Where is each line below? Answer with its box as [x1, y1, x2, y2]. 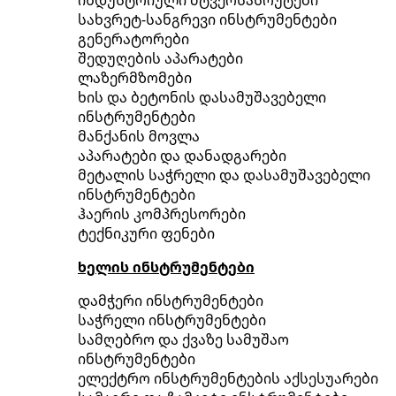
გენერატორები [78, 28, 189, 49]
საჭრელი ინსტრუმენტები [78, 309, 266, 330]
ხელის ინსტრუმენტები [78, 256, 255, 277]
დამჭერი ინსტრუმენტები [78, 290, 263, 310]
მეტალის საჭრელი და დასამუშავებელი [78, 164, 370, 185]
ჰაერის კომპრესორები [78, 203, 246, 224]
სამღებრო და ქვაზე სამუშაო [78, 329, 289, 349]
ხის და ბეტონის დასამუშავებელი [78, 87, 326, 107]
